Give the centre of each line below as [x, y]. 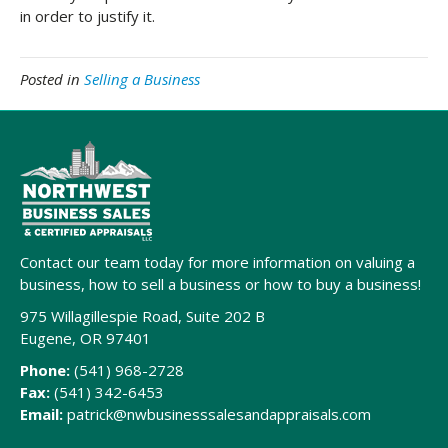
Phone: [45, 370]
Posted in [52, 79]
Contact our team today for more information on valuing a [217, 262]
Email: [41, 414]
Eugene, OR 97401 [85, 338]
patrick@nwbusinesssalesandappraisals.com [219, 414]
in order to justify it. [87, 16]
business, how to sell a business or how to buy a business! [220, 284]
